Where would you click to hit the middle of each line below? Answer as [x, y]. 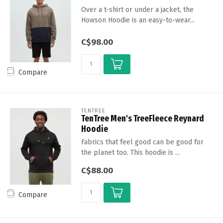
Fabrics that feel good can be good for [142, 142]
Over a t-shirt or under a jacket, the [137, 10]
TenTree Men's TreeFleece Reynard [142, 119]
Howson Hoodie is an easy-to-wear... [138, 20]
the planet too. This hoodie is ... [130, 153]
